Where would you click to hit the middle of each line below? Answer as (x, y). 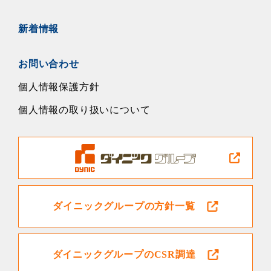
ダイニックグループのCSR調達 (124, 254)
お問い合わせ (49, 64)
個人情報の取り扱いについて (84, 109)
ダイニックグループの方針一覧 (124, 206)
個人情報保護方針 (59, 87)
